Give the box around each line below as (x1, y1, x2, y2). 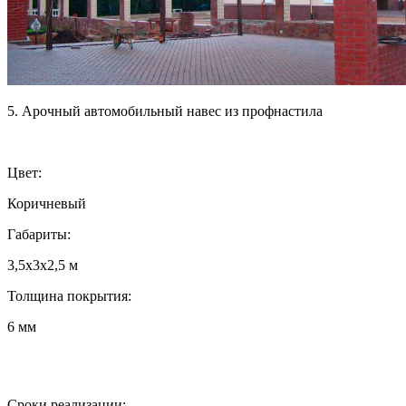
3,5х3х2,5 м (7, 256, 78, 273)
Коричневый (7, 195, 86, 211)
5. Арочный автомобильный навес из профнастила (7, 102, 323, 119)
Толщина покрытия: (7, 287, 131, 304)
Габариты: (7, 226, 71, 242)
